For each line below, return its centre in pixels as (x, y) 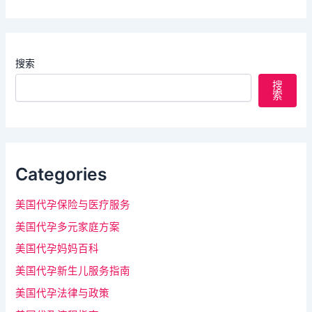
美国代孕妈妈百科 (57, 249)
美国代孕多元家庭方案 (68, 227)
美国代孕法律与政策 (63, 294)
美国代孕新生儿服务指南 (73, 271)
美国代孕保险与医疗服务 (73, 204)
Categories (62, 174)
